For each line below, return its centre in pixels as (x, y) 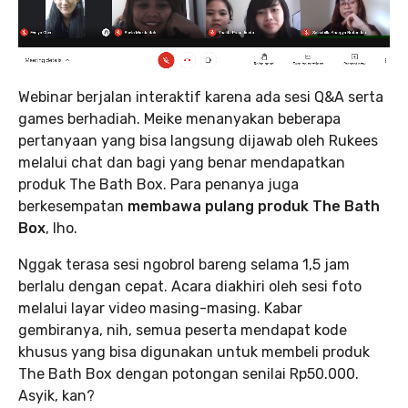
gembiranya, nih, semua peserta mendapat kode (183, 331)
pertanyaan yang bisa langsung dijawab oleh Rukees (198, 141)
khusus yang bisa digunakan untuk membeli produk (194, 352)
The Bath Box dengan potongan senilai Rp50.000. (189, 374)
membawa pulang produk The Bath (254, 207)
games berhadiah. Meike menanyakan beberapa (179, 119)
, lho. (61, 229)
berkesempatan (73, 207)
